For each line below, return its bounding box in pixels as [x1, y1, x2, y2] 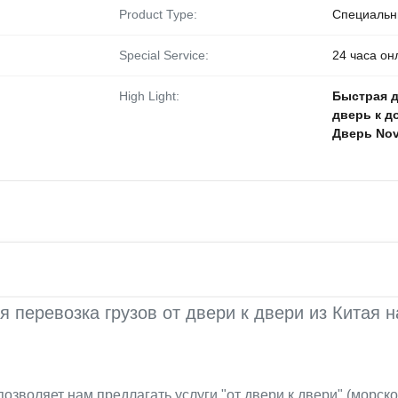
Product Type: [119, 7, 197, 21]
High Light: [119, 89, 179, 103]
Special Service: [119, 48, 209, 62]
